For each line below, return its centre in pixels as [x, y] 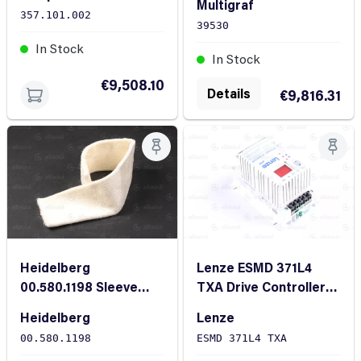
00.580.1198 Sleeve [79, 287]
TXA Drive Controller [261, 287]
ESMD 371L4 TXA [242, 338]
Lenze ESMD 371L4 [254, 268]
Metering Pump [244, 306]
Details [229, 93]
